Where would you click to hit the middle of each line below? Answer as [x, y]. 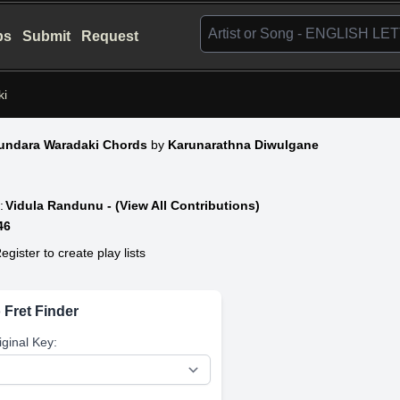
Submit [47, 36]
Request [110, 36]
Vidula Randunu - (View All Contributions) [133, 205]
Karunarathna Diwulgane [244, 144]
